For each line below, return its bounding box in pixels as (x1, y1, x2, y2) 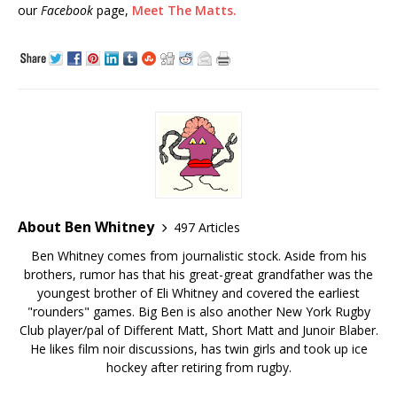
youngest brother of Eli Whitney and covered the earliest (37, 284, 360, 302)
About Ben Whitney (18, 217, 154, 237)
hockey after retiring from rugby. (105, 359, 292, 377)
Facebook (41, 2, 93, 19)
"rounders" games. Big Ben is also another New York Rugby (27, 303, 370, 321)
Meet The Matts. (132, 2, 237, 19)
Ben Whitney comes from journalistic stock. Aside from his (30, 247, 367, 265)
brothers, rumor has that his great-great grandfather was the (24, 266, 373, 284)
